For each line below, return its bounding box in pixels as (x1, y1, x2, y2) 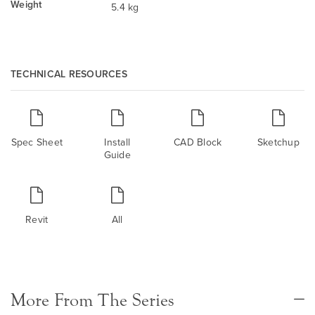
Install (104, 134, 131, 149)
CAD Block (174, 134, 222, 149)
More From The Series (11, 289, 174, 311)
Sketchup (257, 134, 300, 149)
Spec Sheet (11, 134, 63, 149)
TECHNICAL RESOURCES (11, 66, 127, 81)
